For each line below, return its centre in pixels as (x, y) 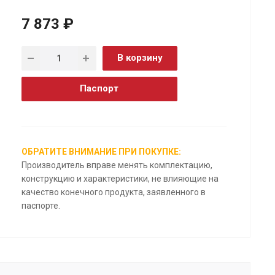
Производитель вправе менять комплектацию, (117, 165)
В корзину (140, 57)
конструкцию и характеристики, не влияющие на (120, 178)
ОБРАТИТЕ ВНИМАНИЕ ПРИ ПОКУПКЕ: (101, 151)
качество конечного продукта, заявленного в (113, 192)
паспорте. (41, 205)
